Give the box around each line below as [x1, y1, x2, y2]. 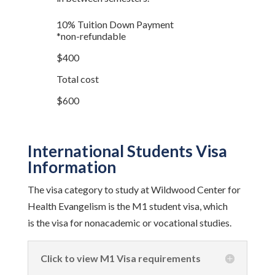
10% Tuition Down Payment [56, 18, 174, 30]
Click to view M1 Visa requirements [40, 252, 201, 264]
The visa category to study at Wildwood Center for [27, 184, 241, 195]
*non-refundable [56, 30, 126, 42]
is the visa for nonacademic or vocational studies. [27, 217, 231, 228]
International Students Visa [27, 141, 227, 161]
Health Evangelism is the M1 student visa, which [27, 200, 228, 212]
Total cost [56, 73, 99, 85]
